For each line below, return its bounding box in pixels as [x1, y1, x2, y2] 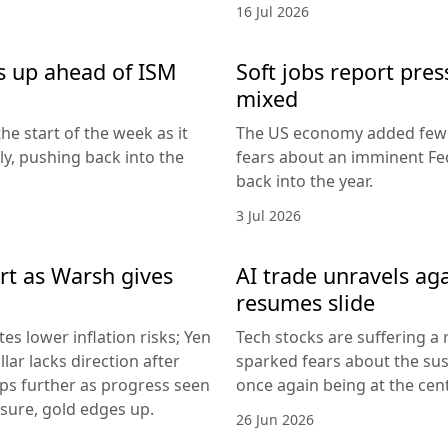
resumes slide [236, 287, 375, 317]
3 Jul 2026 [236, 205, 301, 225]
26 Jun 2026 [236, 409, 314, 429]
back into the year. [236, 169, 373, 192]
